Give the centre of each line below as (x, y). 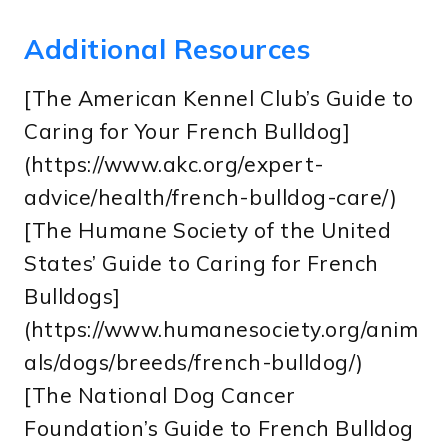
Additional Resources (167, 48)
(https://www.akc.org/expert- (174, 164)
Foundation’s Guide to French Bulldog (219, 428)
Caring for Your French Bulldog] (187, 131)
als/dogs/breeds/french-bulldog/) (194, 362)
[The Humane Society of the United (208, 230)
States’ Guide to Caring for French (201, 263)
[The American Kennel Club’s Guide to (219, 98)
